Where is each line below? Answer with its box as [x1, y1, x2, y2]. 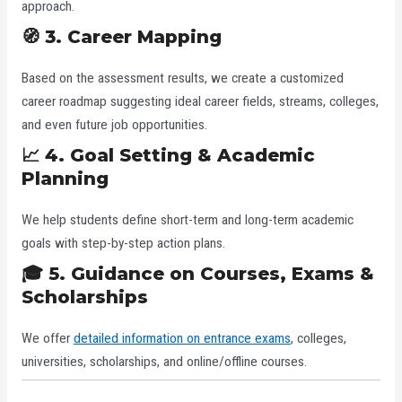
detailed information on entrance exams [73, 329, 291, 346]
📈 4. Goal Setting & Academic [21, 144, 315, 166]
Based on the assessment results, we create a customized [21, 70, 344, 87]
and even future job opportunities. [21, 117, 207, 134]
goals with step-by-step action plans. [21, 234, 225, 251]
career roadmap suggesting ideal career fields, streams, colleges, [21, 93, 379, 110]
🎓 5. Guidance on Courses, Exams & [21, 262, 374, 284]
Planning [21, 167, 109, 189]
